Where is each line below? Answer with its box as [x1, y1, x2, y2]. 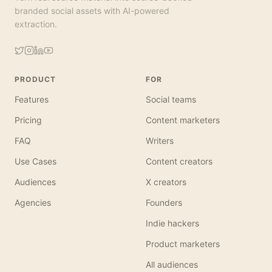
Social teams [146, 94, 196, 105]
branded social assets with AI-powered [15, 5, 169, 16]
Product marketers [146, 239, 220, 250]
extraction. [15, 19, 57, 30]
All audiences [146, 259, 198, 270]
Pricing [15, 115, 42, 126]
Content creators [146, 156, 212, 167]
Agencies [15, 197, 51, 208]
